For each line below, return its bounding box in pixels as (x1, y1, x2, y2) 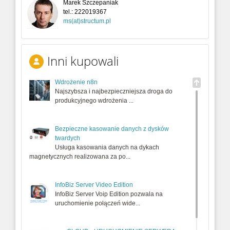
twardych (55, 135, 80, 142)
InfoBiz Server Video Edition (55, 181, 133, 189)
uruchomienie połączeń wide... (55, 200, 140, 207)
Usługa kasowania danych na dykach (55, 144, 159, 151)
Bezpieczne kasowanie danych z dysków (55, 125, 169, 133)
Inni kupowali (47, 53, 119, 70)
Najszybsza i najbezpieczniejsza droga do (55, 88, 172, 95)
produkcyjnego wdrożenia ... (55, 97, 133, 105)
